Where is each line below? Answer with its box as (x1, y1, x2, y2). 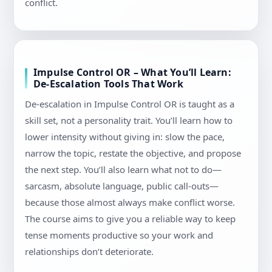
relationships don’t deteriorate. (25, 245, 154, 258)
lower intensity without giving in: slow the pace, (25, 131, 225, 143)
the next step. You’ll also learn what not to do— (25, 163, 222, 176)
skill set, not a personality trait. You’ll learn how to (25, 114, 233, 127)
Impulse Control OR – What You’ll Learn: (33, 66, 231, 80)
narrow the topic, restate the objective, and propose (25, 147, 241, 160)
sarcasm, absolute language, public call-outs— (25, 180, 219, 192)
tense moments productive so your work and (25, 229, 213, 242)
